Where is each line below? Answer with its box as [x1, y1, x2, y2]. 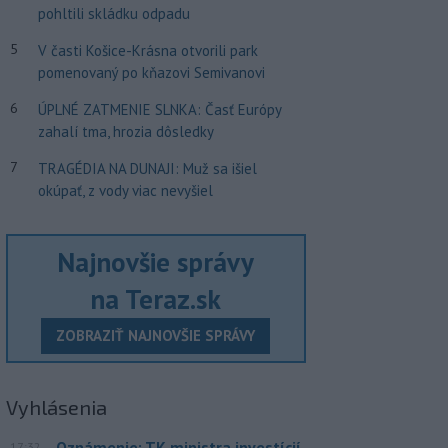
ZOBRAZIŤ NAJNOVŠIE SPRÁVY [56, 326, 256, 345]
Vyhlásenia [5, 395, 107, 419]
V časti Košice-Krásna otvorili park [37, 41, 258, 60]
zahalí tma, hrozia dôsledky [37, 122, 214, 141]
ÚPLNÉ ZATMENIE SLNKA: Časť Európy [37, 100, 281, 119]
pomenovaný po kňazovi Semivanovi [37, 63, 265, 82]
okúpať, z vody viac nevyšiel [37, 181, 213, 200]
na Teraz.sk [90, 281, 222, 316]
